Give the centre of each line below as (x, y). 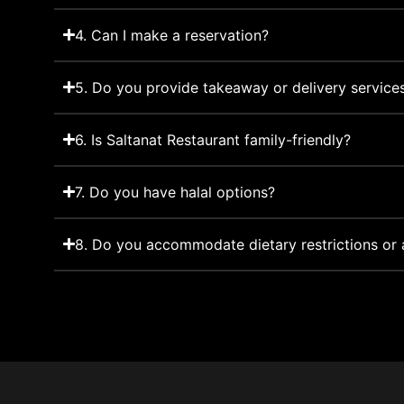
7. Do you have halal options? (175, 192)
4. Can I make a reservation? (172, 35)
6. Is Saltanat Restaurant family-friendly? (213, 139)
